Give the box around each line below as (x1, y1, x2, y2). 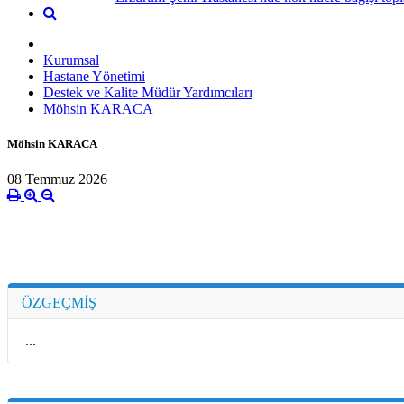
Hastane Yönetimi (43, 68, 145, 84)
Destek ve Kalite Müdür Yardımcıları (43, 84, 252, 100)
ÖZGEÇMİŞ (22, 295, 96, 311)
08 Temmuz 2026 (7, 171, 107, 188)
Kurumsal (43, 51, 99, 68)
